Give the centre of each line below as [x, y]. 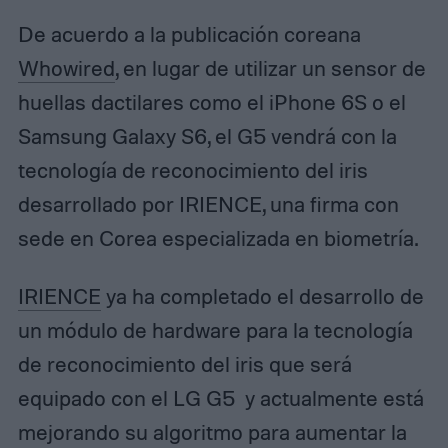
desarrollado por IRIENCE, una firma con [208, 204]
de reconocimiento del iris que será [184, 364]
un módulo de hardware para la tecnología [215, 330]
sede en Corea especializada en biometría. [217, 238]
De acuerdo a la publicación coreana [189, 34]
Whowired [66, 68]
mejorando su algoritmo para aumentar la [212, 432]
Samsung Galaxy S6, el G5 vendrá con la [207, 136]
